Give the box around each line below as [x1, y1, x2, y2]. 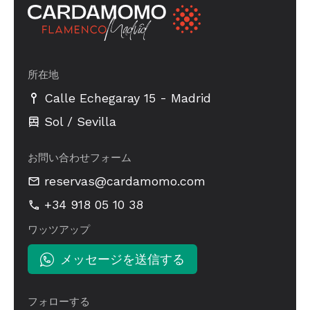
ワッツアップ [28, 223, 90, 236]
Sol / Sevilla [44, 113, 116, 129]
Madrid [171, 91, 211, 106]
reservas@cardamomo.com [44, 174, 206, 189]
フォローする [28, 295, 90, 309]
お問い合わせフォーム [28, 151, 131, 164]
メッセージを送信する [60, 252, 185, 267]
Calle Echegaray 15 [44, 91, 156, 106]
